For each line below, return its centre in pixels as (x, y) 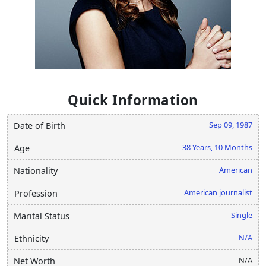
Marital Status (42, 216)
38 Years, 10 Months (217, 147)
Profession (36, 193)
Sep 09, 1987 (231, 124)
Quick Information (133, 100)
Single (242, 215)
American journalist (218, 192)
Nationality (36, 170)
